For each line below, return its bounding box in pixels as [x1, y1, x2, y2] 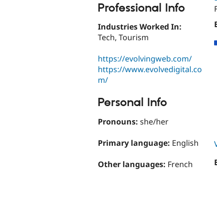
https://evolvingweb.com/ [98, 53, 192, 64]
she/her [140, 116, 169, 127]
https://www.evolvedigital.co [98, 64, 202, 75]
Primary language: [98, 138, 172, 149]
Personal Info [98, 95, 167, 110]
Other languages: [98, 159, 168, 170]
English [172, 138, 199, 149]
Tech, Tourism [98, 32, 149, 43]
